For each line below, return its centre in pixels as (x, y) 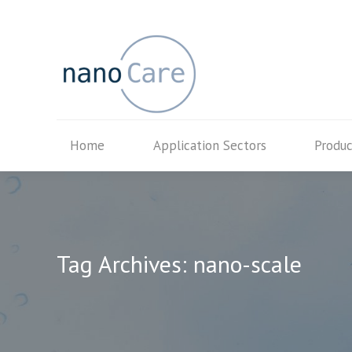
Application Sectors (209, 145)
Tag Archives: (125, 263)
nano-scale (247, 263)
